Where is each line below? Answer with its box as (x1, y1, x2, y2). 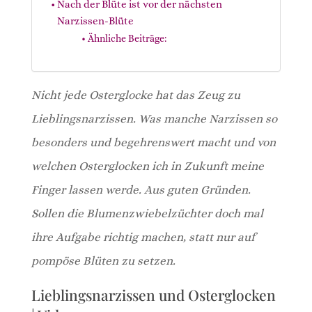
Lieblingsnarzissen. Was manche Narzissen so (31, 111, 277, 125)
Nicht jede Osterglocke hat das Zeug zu (31, 88, 240, 102)
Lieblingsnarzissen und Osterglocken (31, 284, 276, 304)
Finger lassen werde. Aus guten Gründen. (31, 182, 251, 196)
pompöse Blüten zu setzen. (31, 253, 175, 267)
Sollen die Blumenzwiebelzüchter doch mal (31, 206, 263, 220)
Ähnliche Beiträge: (87, 32, 166, 44)
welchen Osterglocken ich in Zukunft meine (31, 159, 264, 173)
